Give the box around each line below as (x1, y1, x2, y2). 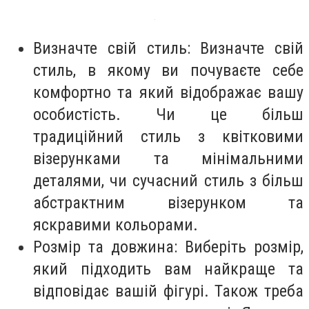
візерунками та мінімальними (33, 148, 303, 168)
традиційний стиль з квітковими (33, 126, 303, 146)
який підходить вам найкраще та (33, 259, 303, 279)
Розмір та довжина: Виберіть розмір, (33, 237, 303, 257)
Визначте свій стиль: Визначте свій (33, 38, 303, 58)
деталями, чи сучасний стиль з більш (33, 170, 303, 190)
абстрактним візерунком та (33, 192, 303, 212)
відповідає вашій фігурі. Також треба (33, 281, 303, 301)
